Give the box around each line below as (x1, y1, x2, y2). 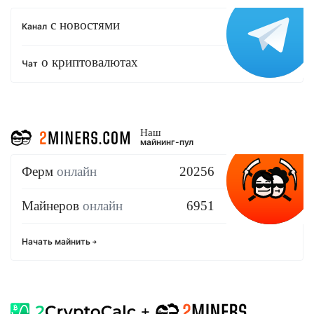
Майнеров (22, 198, 83, 214)
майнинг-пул (140, 137, 193, 148)
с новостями (47, 18, 120, 33)
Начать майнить (22, 236, 93, 247)
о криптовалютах (38, 55, 138, 70)
